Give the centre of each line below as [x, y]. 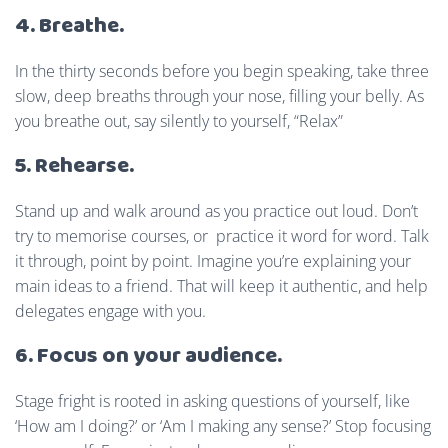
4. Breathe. [69, 26]
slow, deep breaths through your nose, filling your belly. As [219, 95]
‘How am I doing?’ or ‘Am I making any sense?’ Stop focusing [223, 425]
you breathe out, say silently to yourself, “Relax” [179, 120]
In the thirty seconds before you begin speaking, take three [222, 70]
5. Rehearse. [74, 166]
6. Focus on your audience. [148, 356]
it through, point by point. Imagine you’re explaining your [213, 260]
